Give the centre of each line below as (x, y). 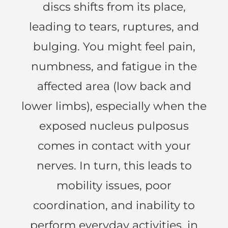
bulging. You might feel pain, (114, 46)
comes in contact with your (114, 146)
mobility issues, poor (114, 185)
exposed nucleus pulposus (114, 126)
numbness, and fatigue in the (114, 66)
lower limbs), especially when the (114, 106)
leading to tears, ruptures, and (114, 26)
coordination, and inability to (114, 205)
